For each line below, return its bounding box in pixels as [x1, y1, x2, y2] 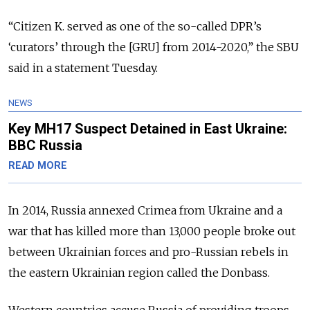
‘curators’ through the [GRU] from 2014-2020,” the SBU [8, 40, 299, 55]
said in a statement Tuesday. [8, 61, 158, 75]
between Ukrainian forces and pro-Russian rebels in [8, 245, 289, 259]
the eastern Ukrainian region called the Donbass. [8, 266, 270, 280]
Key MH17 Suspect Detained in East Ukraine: [8, 120, 287, 138]
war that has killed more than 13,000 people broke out [8, 224, 295, 239]
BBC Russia [8, 137, 82, 154]
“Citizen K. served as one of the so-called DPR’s [8, 19, 262, 34]
